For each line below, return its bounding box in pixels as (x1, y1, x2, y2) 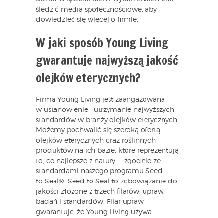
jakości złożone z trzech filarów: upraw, (36, 188, 165, 196)
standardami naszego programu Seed (36, 168, 163, 175)
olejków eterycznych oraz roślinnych (36, 137, 156, 145)
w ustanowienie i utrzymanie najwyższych (36, 107, 174, 114)
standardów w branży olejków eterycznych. (36, 117, 179, 124)
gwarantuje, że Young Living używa (36, 209, 152, 216)
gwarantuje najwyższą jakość (36, 52, 178, 69)
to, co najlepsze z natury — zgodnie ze (36, 158, 161, 165)
